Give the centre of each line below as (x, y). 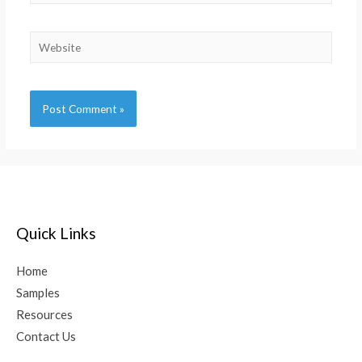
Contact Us (46, 337)
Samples (38, 293)
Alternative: (58, 137)
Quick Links (56, 234)
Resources (44, 315)
